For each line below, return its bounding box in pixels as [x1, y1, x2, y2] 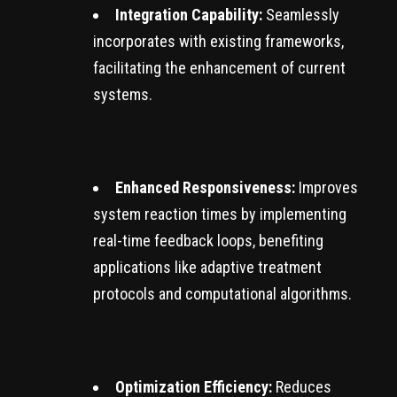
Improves [295, 178, 358, 198]
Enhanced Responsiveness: [115, 178, 295, 198]
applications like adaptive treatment [93, 258, 322, 277]
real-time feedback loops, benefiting [93, 231, 323, 251]
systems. [93, 85, 152, 105]
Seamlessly [262, 5, 339, 25]
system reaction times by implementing [93, 205, 346, 224]
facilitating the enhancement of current [93, 58, 346, 78]
